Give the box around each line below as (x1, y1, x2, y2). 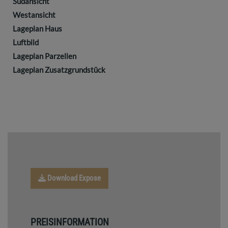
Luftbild (13, 38, 39, 47)
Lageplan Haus (13, 24, 62, 34)
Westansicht (13, 10, 55, 20)
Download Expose (46, 173, 101, 183)
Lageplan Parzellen (13, 51, 76, 61)
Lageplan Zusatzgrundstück (13, 65, 105, 75)
